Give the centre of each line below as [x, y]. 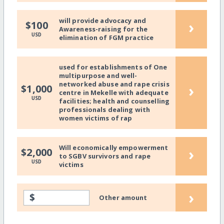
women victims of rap [95, 118]
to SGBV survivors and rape [105, 156]
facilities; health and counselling [114, 101]
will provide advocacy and [102, 20]
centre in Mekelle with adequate [113, 92]
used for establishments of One [113, 67]
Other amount [123, 197]
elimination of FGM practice [106, 37]
